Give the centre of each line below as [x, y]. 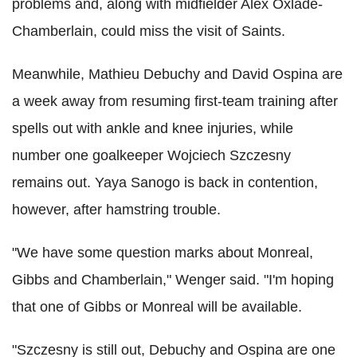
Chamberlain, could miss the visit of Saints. [149, 31]
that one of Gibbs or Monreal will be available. [157, 306]
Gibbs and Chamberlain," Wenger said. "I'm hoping [173, 279]
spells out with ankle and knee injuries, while [153, 128]
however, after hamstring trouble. [116, 209]
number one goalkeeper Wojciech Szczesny [151, 155]
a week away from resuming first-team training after [175, 101]
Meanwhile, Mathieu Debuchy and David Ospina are [177, 74]
